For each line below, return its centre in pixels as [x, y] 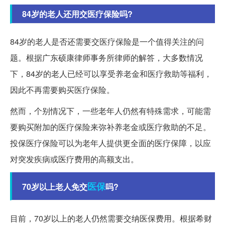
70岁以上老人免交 [55, 187]
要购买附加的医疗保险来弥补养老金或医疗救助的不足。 [110, 127]
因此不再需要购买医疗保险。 [62, 90]
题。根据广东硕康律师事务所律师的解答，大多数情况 [106, 58]
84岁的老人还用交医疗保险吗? [77, 14]
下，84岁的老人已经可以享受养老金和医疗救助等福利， [111, 74]
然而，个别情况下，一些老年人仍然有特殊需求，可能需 [110, 111]
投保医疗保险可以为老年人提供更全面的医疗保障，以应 [110, 143]
